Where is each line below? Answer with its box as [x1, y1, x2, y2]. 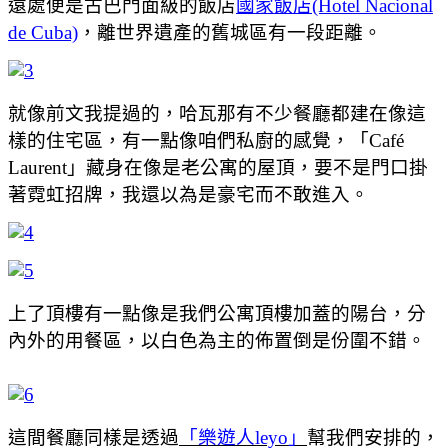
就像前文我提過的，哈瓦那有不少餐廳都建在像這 [8, 102, 426, 124]
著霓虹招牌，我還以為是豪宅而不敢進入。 [8, 183, 369, 205]
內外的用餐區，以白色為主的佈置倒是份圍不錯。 [8, 329, 426, 351]
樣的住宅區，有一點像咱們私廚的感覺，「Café [8, 129, 404, 151]
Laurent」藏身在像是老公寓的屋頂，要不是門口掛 [8, 156, 428, 178]
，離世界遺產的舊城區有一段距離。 [78, 21, 382, 43]
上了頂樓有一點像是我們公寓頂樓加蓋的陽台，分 [8, 302, 426, 324]
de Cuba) [8, 21, 78, 43]
